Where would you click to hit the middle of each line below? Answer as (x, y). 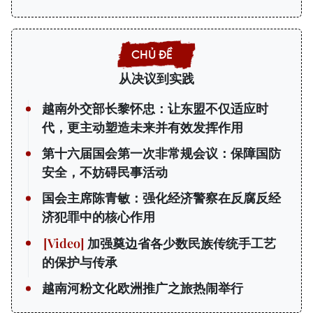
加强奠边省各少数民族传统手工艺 (180, 243)
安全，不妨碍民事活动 (105, 172)
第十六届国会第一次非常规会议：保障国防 (161, 153)
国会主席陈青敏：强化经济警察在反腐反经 (161, 198)
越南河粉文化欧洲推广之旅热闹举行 (143, 288)
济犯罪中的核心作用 (99, 217)
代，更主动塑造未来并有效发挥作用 (143, 128)
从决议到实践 (156, 79)
